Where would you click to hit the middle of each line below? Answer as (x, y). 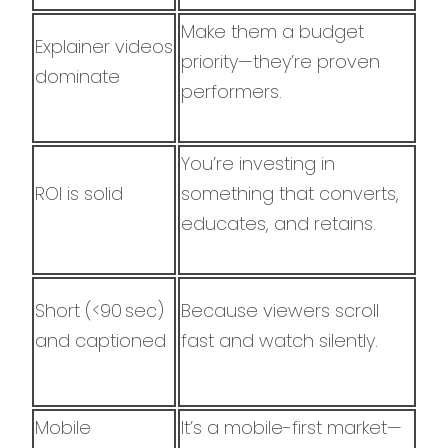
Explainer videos (104, 46)
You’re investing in (258, 163)
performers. (231, 91)
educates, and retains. (278, 223)
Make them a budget (272, 31)
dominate (77, 76)
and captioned (100, 340)
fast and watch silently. (279, 340)
